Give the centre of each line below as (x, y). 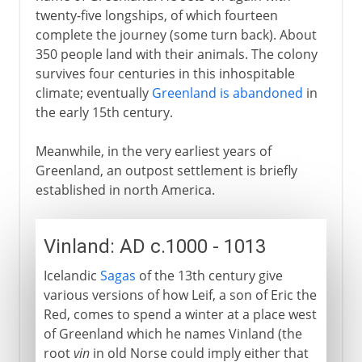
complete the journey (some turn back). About (176, 34)
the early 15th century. (104, 112)
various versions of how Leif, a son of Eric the (180, 295)
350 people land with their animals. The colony (176, 54)
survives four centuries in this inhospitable (165, 73)
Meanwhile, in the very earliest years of (153, 151)
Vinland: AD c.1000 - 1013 (154, 246)
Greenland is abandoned (227, 93)
